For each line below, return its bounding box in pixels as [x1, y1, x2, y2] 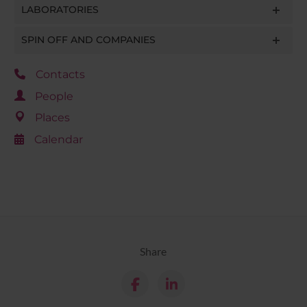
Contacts [35, 68, 85, 82]
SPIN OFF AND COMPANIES [21, 34, 156, 47]
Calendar [34, 133, 83, 147]
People [34, 89, 73, 103]
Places [34, 111, 70, 125]
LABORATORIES [21, 3, 99, 16]
